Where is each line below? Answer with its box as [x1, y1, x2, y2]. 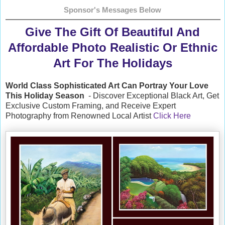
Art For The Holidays [53, 56, 172, 70]
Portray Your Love [137, 81, 208, 90]
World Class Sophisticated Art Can [6, 81, 137, 90]
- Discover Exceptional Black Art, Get [86, 91, 219, 100]
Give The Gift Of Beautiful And [25, 25, 200, 39]
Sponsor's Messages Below [64, 6, 161, 15]
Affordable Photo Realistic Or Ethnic [8, 41, 217, 55]
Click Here [153, 111, 191, 121]
